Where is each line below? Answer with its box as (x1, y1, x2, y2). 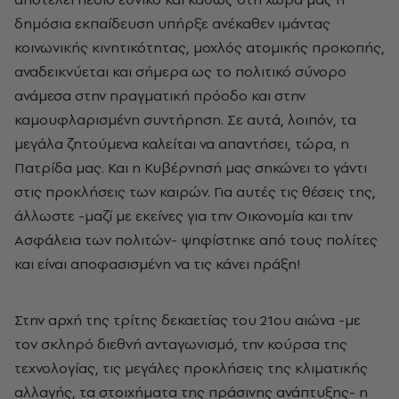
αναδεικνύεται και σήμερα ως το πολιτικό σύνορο (14, 61, 346, 81)
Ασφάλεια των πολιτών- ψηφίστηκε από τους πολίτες (14, 230, 378, 249)
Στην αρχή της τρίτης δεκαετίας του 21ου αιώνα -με (14, 310, 361, 330)
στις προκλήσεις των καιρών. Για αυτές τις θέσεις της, (14, 182, 376, 201)
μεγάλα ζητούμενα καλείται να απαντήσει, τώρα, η (14, 134, 349, 153)
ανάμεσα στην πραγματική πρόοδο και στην (14, 85, 305, 105)
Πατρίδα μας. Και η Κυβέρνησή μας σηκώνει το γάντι (14, 158, 367, 177)
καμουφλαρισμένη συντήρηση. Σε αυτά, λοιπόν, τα (14, 110, 356, 129)
